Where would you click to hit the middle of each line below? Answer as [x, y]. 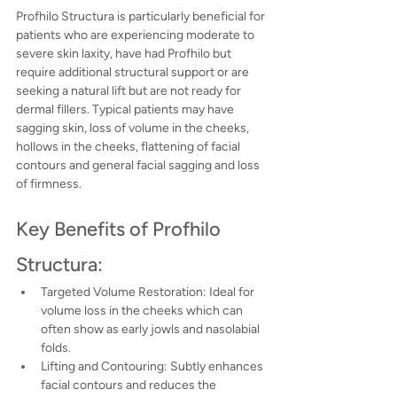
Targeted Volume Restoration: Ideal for [149, 292]
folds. [56, 348]
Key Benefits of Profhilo [121, 230]
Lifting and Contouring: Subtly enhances [153, 367]
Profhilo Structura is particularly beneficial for [142, 17]
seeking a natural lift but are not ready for [130, 91]
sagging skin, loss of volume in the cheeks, [134, 128]
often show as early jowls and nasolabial [152, 330]
